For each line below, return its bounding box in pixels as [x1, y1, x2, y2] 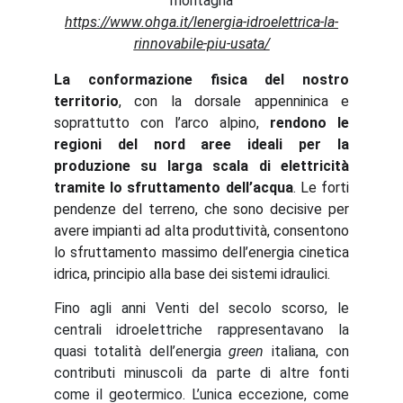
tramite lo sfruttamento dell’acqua [54, 179, 293, 196]
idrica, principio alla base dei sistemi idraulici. [54, 265, 330, 282]
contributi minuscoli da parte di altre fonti [54, 364, 349, 381]
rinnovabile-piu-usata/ [133, 35, 270, 52]
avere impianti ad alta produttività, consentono [54, 222, 349, 239]
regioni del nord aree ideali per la [54, 136, 349, 153]
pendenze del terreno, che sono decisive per [54, 201, 349, 218]
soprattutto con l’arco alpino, [54, 114, 270, 131]
